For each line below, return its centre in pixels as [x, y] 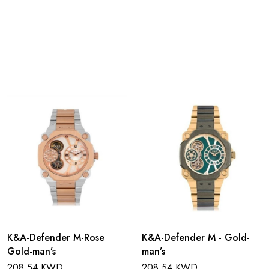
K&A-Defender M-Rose [56, 238]
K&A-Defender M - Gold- [196, 238]
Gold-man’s [32, 252]
